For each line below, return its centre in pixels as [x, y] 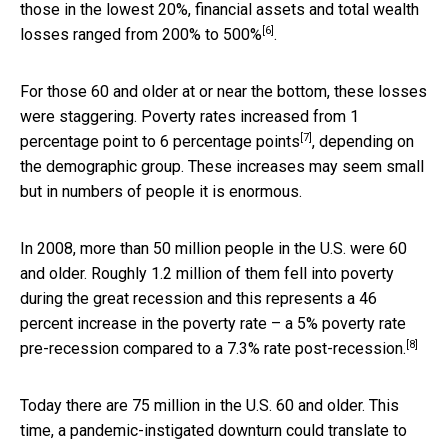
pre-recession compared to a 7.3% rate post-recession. [213, 348]
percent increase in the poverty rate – [152, 323]
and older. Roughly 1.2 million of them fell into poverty [207, 273]
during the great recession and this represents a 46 [198, 298]
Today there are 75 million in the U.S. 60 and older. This [209, 405]
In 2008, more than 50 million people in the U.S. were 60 [213, 248]
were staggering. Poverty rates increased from [185, 116]
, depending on [363, 141]
